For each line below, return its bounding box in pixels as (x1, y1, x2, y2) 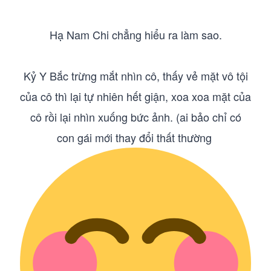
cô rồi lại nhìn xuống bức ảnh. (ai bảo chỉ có (30, 109, 241, 125)
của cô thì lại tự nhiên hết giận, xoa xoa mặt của (20, 88, 251, 104)
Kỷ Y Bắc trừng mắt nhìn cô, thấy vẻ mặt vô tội (23, 68, 248, 83)
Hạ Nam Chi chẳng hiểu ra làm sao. (49, 27, 222, 42)
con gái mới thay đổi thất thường (56, 129, 215, 145)
